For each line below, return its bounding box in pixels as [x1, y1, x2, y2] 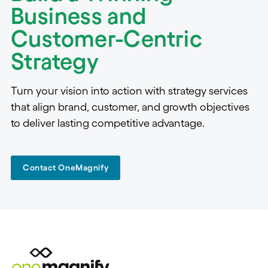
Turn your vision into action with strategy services [11, 84, 248, 97]
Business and [11, 2, 147, 29]
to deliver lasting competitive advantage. [11, 117, 205, 129]
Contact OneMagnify [23, 162, 109, 172]
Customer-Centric [11, 25, 203, 51]
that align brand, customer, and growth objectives [11, 100, 249, 113]
